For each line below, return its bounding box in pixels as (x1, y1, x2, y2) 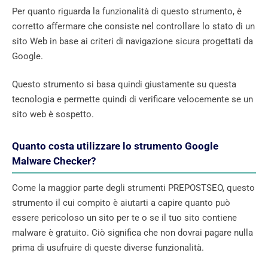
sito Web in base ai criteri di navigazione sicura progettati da (12, 35, 253, 47)
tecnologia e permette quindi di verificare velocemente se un (12, 94, 253, 105)
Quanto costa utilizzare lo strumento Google (12, 140, 218, 153)
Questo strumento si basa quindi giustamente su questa (12, 79, 236, 90)
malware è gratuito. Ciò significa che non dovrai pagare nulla (12, 227, 253, 239)
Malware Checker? (12, 155, 96, 167)
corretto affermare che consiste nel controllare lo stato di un (12, 20, 255, 32)
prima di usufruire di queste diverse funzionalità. (12, 242, 204, 254)
